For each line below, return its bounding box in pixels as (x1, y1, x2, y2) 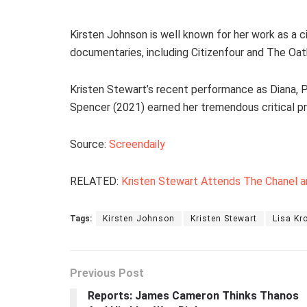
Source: (70, 138, 109, 151)
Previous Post (70, 267, 144, 280)
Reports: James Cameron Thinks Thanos (88, 289, 299, 303)
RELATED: (70, 175, 121, 188)
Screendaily (109, 138, 165, 151)
